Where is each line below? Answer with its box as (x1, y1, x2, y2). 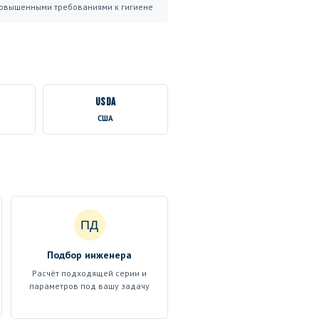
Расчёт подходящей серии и (32, 268, 147, 278)
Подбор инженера (47, 249, 132, 261)
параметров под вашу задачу (29, 281, 150, 291)
